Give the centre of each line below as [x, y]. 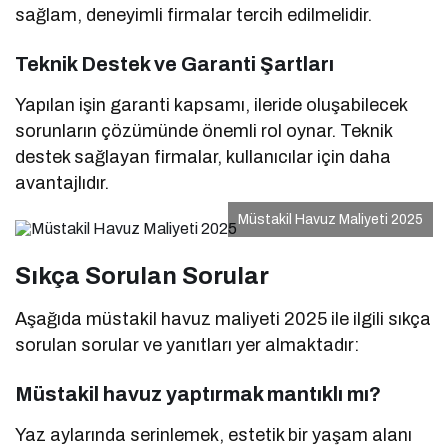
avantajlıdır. [62, 183]
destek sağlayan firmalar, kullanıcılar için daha [203, 157]
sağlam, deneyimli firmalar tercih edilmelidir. [194, 15]
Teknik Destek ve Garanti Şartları [174, 64]
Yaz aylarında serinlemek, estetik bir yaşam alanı [214, 435]
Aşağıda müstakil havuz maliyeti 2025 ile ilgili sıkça [223, 319]
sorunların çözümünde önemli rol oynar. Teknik [204, 131]
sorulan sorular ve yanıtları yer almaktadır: [187, 345]
